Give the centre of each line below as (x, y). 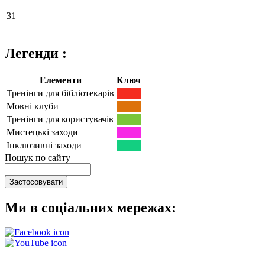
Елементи (60, 80)
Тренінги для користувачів (60, 119)
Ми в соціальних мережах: (91, 207)
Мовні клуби (33, 106)
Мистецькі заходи (42, 132)
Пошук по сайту (38, 157)
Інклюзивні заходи (44, 145)
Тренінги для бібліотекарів (60, 93)
